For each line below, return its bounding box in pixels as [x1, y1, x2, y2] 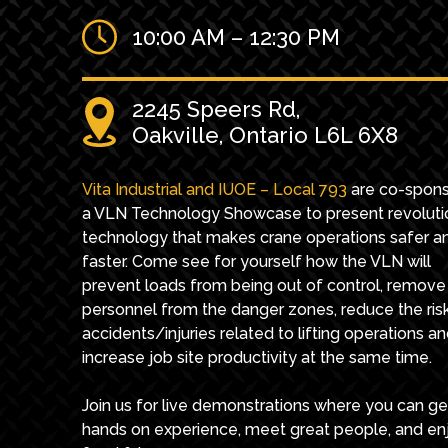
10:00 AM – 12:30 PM [132, 24, 340, 50]
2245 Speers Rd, [132, 96, 300, 122]
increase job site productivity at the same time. [82, 348, 432, 367]
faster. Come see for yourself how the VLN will [82, 252, 431, 271]
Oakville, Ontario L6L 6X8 [132, 122, 398, 148]
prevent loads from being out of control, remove [82, 276, 446, 295]
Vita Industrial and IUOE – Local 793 [82, 180, 347, 199]
